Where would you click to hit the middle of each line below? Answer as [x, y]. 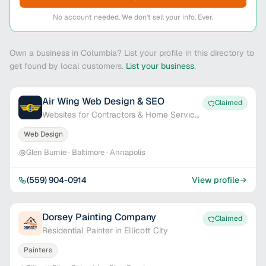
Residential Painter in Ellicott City [105, 230]
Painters [38, 250]
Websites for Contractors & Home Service [121, 115]
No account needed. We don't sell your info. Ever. [133, 17]
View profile [216, 180]
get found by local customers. [66, 66]
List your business [160, 66]
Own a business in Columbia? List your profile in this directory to [132, 53]
